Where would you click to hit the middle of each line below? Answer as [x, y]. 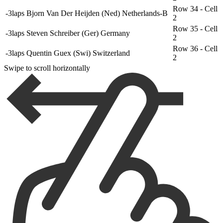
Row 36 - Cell [195, 49]
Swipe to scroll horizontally [47, 68]
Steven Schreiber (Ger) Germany [78, 33]
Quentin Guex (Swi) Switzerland [78, 53]
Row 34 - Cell [195, 9]
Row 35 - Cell [195, 29]
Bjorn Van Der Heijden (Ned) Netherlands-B [97, 13]
